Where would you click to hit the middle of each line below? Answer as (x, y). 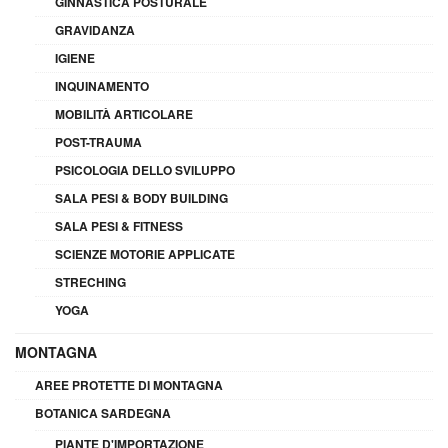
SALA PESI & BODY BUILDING (141, 197)
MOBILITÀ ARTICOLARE (124, 113)
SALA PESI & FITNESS (119, 225)
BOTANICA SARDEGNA (103, 412)
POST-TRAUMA (98, 141)
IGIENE (75, 57)
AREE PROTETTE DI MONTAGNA (129, 384)
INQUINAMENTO (102, 85)
